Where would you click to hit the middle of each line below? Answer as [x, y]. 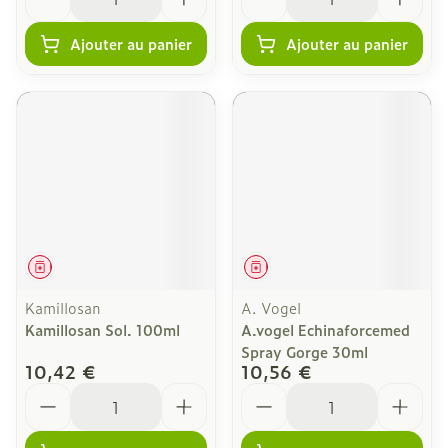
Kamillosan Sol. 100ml [102, 329]
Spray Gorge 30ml [304, 351]
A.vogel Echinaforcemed [325, 329]
